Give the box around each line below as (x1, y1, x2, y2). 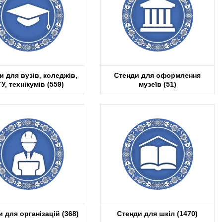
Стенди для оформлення (114, 71, 201, 79)
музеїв (138, 80, 164, 88)
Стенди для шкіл (117, 209, 177, 218)
